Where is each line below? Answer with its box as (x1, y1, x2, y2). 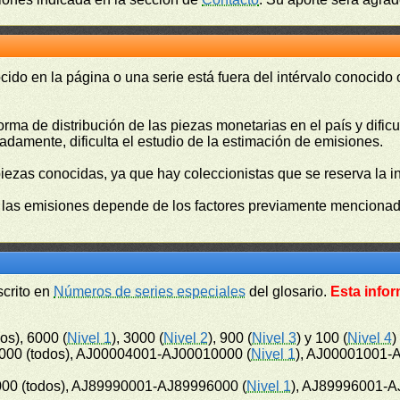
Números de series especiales (54, 284, 246, 299)
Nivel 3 (252, 330, 297, 346)
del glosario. (246, 284, 331, 299)
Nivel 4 (347, 330, 393, 346)
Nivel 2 (163, 330, 209, 346)
